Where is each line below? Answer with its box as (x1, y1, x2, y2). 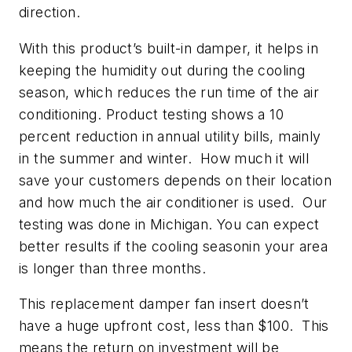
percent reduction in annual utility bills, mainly (19, 127, 321, 145)
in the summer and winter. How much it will (19, 149, 310, 167)
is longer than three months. (19, 259, 207, 277)
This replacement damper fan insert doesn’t (19, 295, 310, 313)
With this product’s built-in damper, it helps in (19, 39, 319, 57)
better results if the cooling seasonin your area (19, 237, 328, 255)
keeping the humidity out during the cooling (19, 61, 306, 79)
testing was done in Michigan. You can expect (19, 215, 320, 233)
